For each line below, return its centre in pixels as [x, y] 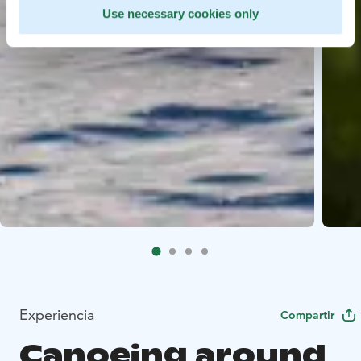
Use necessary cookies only [180, 14]
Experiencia [57, 314]
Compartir [307, 315]
